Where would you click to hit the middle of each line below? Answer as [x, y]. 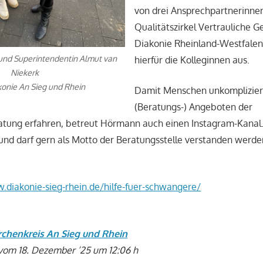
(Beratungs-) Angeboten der [194, 107]
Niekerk [25, 73]
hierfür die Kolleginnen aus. [192, 60]
